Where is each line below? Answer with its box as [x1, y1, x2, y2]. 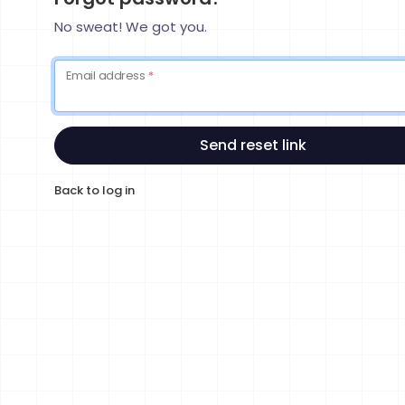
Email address [66, 67, 149, 83]
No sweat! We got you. [54, 16, 207, 36]
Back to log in [54, 181, 135, 199]
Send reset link [200, 134, 306, 155]
